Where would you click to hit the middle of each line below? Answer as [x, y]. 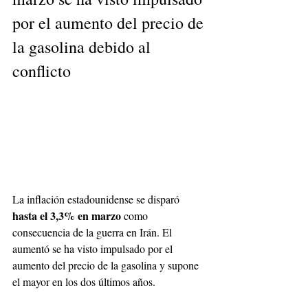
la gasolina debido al [84, 47]
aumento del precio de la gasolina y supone [107, 265]
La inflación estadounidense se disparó [97, 199]
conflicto [42, 71]
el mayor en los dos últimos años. [84, 282]
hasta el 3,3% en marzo [68, 216]
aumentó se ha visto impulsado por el [94, 249]
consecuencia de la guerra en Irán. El [93, 232]
